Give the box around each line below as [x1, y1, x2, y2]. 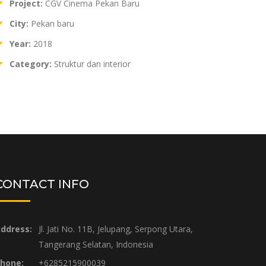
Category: [9, 58, 52, 69]
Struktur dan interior [52, 58, 131, 69]
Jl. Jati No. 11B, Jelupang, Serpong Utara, [39, 223, 193, 235]
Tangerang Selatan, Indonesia [39, 239, 153, 250]
